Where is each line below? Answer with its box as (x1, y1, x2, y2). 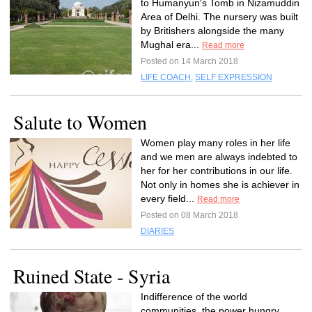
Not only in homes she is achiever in (141, 179, 299, 190)
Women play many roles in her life (141, 137, 290, 148)
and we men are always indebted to (141, 151, 297, 162)
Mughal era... (141, 39, 202, 50)
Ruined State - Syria (13, 263, 170, 289)
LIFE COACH (141, 72, 191, 82)
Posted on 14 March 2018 (141, 56, 238, 66)
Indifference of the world (141, 291, 247, 302)
